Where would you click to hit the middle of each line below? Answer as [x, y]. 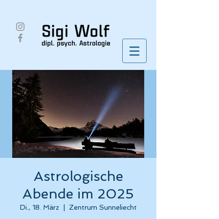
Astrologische [78, 176]
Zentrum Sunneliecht [103, 207]
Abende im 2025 [78, 194]
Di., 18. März [39, 207]
